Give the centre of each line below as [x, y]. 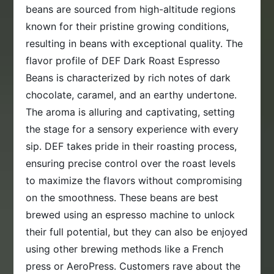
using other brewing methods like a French [125, 249]
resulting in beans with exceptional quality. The [135, 44]
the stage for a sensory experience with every [132, 129]
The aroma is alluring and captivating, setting [131, 112]
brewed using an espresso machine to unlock [131, 215]
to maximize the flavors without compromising [134, 181]
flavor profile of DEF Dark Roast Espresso [123, 61]
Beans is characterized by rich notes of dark [128, 78]
